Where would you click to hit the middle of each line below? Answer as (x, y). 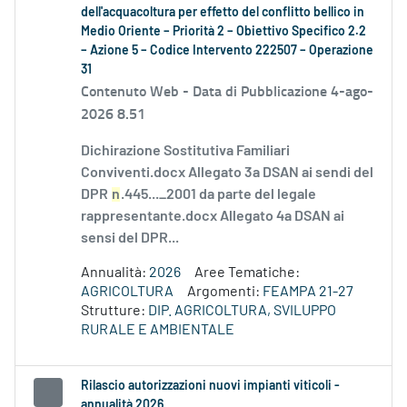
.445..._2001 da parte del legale (218, 195)
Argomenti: (225, 292)
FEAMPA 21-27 (308, 292)
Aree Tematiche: (247, 273)
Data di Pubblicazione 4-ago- (283, 91)
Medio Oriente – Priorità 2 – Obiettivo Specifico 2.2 (223, 32)
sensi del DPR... (130, 238)
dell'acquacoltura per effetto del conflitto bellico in (223, 13)
